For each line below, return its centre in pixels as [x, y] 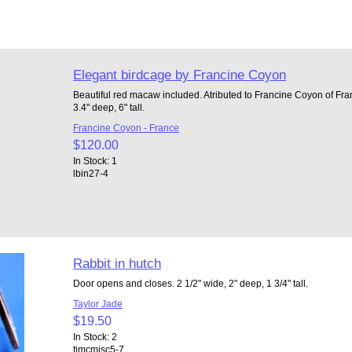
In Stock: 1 [95, 160]
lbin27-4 [90, 173]
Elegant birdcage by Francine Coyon [179, 74]
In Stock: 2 [95, 336]
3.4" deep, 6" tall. [108, 107]
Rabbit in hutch [117, 263]
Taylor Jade [97, 303]
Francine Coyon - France [126, 127]
